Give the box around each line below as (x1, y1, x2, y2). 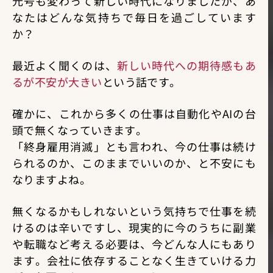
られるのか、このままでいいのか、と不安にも (12, 155, 256, 171)
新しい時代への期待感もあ (116, 57, 256, 74)
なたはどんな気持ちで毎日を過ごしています (12, 9, 256, 26)
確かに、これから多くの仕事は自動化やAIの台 (12, 105, 256, 122)
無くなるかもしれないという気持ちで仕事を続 (12, 203, 256, 219)
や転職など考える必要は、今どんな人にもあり (12, 236, 256, 252)
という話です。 (102, 74, 181, 90)
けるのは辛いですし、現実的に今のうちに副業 (12, 219, 256, 236)
